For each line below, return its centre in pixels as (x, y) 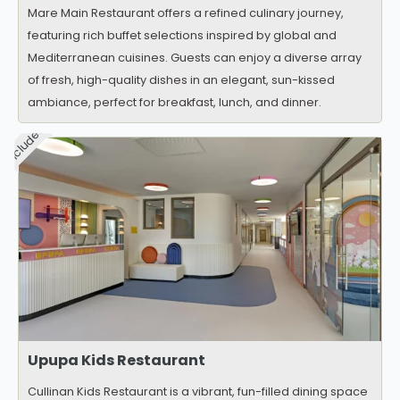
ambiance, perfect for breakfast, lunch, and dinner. (175, 103)
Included (25, 144)
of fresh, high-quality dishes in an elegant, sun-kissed (181, 80)
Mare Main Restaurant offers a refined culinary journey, (186, 13)
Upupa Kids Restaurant (117, 361)
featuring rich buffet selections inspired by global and (182, 36)
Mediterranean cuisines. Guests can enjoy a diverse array (195, 58)
